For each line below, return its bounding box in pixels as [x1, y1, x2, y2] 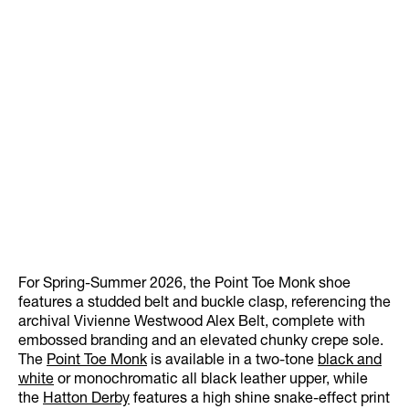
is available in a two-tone [147, 354, 318, 370]
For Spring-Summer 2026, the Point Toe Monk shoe [18, 278, 351, 293]
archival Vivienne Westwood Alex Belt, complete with [18, 316, 365, 331]
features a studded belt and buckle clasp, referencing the [18, 297, 391, 312]
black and [318, 354, 382, 370]
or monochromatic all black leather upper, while [54, 373, 368, 389]
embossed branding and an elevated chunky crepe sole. [18, 335, 383, 351]
